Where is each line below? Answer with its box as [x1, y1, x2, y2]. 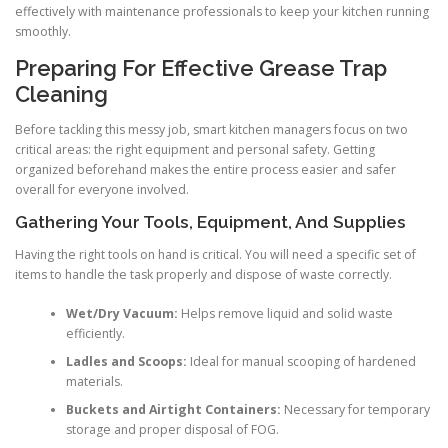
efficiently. [65, 324, 125, 342]
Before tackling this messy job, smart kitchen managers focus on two [15, 121, 408, 139]
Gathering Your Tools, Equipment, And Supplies [15, 212, 406, 233]
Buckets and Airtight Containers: [65, 400, 281, 418]
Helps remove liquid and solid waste [177, 304, 393, 322]
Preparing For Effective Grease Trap [15, 55, 387, 82]
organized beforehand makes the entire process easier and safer [15, 161, 396, 179]
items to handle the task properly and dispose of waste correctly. [15, 266, 392, 284]
